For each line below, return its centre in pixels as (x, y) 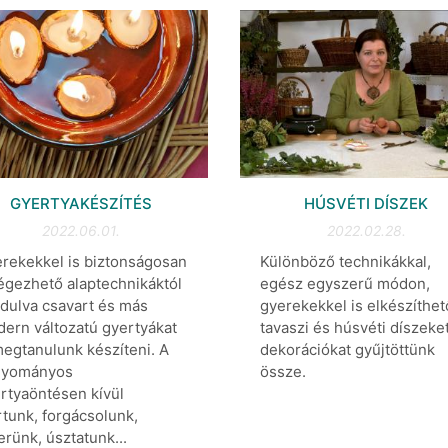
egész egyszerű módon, (344, 284)
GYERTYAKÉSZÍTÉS (81, 204)
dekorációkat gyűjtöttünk (347, 350)
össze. (282, 372)
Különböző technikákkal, (345, 262)
